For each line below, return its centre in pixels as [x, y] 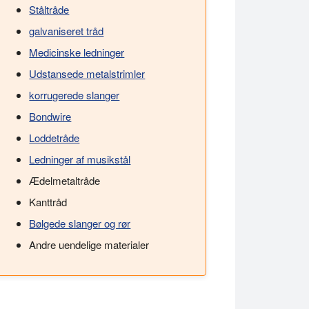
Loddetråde [54, 138]
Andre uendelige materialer [89, 245]
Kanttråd [48, 202]
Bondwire [50, 117]
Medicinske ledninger [77, 52]
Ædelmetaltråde [65, 181]
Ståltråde [49, 10]
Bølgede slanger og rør [80, 223]
